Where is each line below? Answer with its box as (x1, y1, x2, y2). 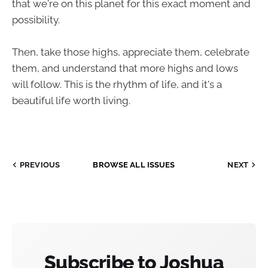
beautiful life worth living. (12, 95, 130, 107)
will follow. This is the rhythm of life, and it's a (12, 78, 222, 91)
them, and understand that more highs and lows (12, 62, 238, 75)
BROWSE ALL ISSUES (93, 160, 175, 170)
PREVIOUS (20, 160, 60, 170)
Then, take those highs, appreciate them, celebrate (12, 46, 249, 59)
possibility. (12, 14, 60, 26)
